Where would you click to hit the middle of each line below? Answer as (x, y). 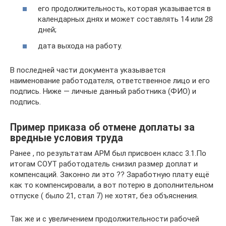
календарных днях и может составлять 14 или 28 (125, 19)
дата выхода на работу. (80, 46)
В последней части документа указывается (88, 70)
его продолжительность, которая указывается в (124, 9)
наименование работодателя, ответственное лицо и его (110, 80)
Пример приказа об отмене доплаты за (102, 127)
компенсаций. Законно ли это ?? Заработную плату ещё (110, 174)
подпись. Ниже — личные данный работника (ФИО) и (103, 91)
